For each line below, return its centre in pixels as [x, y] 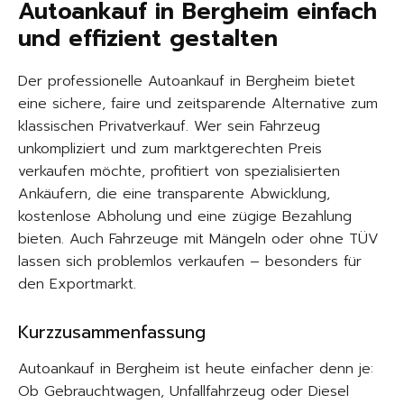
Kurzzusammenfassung [112, 332]
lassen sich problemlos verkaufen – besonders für [190, 262]
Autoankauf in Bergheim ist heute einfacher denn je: [196, 369]
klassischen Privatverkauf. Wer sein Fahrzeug [169, 126]
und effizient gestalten [148, 39]
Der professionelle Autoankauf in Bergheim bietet [187, 81]
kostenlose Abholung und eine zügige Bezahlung [185, 216]
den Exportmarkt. [77, 284]
